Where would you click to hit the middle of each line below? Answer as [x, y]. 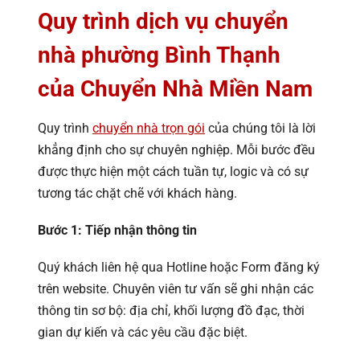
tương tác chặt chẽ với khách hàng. [137, 194]
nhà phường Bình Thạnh [159, 55]
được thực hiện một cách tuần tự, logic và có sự [173, 172]
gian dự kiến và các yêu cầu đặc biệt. [143, 333]
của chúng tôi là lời [260, 129]
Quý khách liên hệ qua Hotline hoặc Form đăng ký [179, 268]
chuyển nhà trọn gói [149, 129]
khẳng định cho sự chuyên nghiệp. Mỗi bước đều [176, 150]
